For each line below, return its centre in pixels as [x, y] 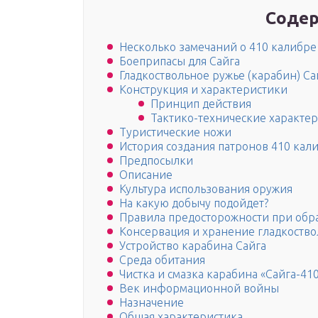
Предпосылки [156, 161]
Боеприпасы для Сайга [180, 61]
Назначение [152, 303]
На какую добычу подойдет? [194, 203]
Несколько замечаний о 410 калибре [218, 47]
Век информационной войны [199, 289]
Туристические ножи [175, 132]
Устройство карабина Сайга [193, 246]
